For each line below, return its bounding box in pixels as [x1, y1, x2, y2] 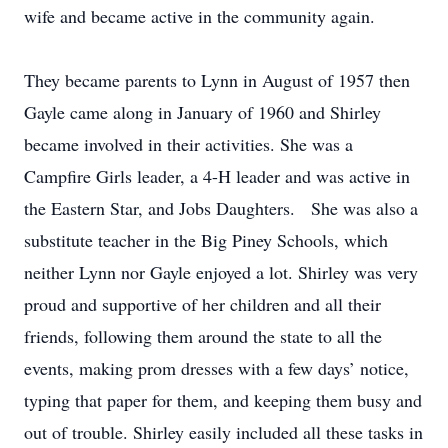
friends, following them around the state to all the [24, 324, 382, 348]
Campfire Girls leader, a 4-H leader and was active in [24, 164, 410, 188]
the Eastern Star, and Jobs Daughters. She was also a [24, 196, 418, 220]
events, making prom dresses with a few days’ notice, [24, 356, 409, 380]
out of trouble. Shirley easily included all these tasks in [24, 420, 423, 444]
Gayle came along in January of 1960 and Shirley [24, 100, 381, 124]
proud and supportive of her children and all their [24, 292, 381, 316]
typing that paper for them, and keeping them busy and [24, 388, 422, 412]
